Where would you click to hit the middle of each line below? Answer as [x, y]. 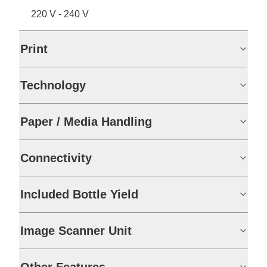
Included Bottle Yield [79, 194]
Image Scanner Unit [76, 231]
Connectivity [56, 158]
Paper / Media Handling [86, 122]
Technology [53, 85]
